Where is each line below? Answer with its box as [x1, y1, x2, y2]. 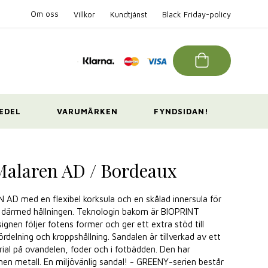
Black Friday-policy [162, 9, 231, 19]
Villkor [73, 9, 95, 19]
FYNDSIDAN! [153, 106, 209, 116]
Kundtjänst [109, 9, 147, 19]
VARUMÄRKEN [56, 106, 118, 116]
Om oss [30, 9, 59, 19]
